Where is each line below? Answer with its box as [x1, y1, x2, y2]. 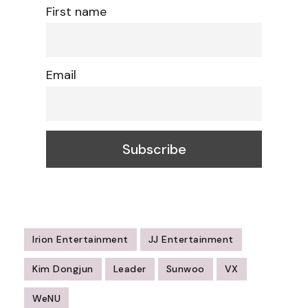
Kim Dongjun [32, 262, 93, 275]
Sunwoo [166, 262, 205, 275]
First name [46, 3, 107, 20]
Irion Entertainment [32, 232, 129, 245]
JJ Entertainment [148, 232, 234, 245]
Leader [113, 262, 146, 275]
